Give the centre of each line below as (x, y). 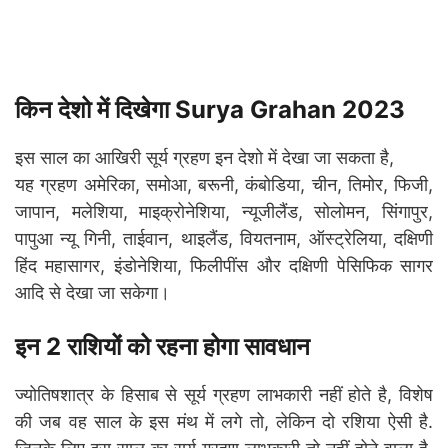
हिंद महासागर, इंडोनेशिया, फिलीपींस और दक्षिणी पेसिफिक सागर (224, 265)
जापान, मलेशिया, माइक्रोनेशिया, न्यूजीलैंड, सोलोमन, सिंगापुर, (224, 211)
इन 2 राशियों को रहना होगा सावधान (162, 346)
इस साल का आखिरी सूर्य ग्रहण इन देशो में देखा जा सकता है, (204, 157)
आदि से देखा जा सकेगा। (92, 292)
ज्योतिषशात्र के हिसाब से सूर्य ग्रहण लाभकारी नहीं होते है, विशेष (224, 394)
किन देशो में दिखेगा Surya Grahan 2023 (210, 109)
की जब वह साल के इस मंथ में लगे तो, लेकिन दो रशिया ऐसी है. (224, 421)
